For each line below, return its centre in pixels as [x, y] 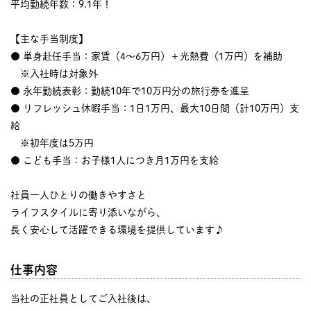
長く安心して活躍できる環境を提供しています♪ [117, 229]
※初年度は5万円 [52, 143]
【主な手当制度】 [49, 39]
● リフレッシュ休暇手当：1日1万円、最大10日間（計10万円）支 [155, 108]
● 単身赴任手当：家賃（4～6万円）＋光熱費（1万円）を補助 [146, 56]
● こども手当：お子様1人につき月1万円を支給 [115, 160]
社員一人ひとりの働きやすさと [78, 195]
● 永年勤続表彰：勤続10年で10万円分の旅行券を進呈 [130, 91]
